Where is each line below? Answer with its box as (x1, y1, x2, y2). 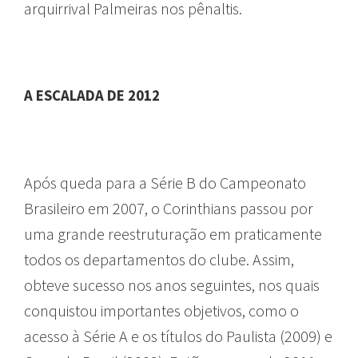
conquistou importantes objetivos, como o (24, 300, 299, 320)
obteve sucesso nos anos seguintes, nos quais (24, 274, 320, 295)
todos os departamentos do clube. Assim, (24, 249, 294, 269)
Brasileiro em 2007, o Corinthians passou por (24, 197, 313, 218)
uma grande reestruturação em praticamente (24, 223, 322, 244)
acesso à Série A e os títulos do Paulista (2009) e (24, 325, 332, 346)
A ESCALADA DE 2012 (24, 86, 163, 105)
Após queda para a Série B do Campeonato (24, 172, 306, 193)
